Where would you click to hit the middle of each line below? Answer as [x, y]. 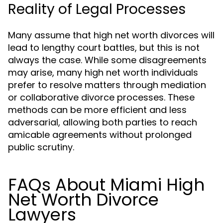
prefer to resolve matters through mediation [107, 85]
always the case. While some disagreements [107, 60]
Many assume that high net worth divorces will [111, 35]
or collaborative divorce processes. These [101, 97]
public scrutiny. [41, 147]
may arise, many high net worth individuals [103, 72]
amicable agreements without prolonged [100, 135]
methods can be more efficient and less [97, 110]
